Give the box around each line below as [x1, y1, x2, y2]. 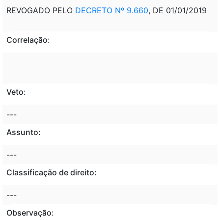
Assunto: [6, 127, 41, 137]
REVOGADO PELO [6, 5, 75, 15]
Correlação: [6, 34, 50, 45]
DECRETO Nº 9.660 [75, 5, 148, 15]
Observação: [6, 207, 54, 218]
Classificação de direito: [6, 167, 97, 177]
